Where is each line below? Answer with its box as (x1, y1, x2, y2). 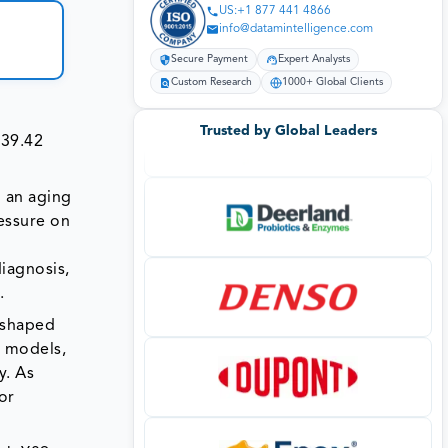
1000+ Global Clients (282, 77, 383, 89)
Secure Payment (171, 54, 248, 66)
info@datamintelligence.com (219, 23, 373, 36)
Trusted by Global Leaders (199, 123, 377, 138)
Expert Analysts (278, 54, 350, 66)
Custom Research (171, 77, 252, 89)
